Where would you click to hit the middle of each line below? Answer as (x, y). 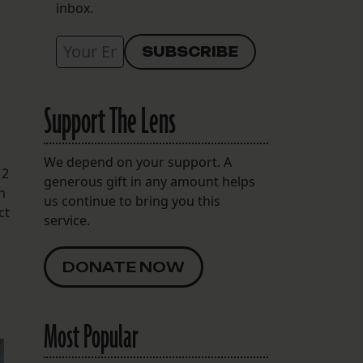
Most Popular (91, 338)
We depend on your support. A (137, 162)
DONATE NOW (123, 267)
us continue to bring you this (132, 201)
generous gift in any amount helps (149, 182)
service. (66, 221)
